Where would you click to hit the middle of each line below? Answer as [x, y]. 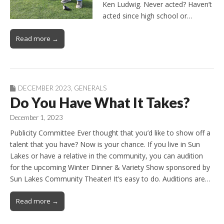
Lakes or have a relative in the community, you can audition [106, 156]
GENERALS [90, 88]
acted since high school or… [147, 16]
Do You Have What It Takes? [100, 103]
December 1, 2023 [36, 118]
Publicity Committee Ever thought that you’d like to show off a [110, 133]
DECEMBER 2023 [44, 88]
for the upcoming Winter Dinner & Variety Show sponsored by [110, 167]
